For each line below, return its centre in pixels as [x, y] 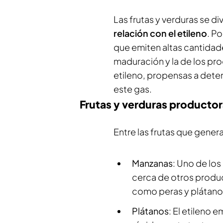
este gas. [133, 89]
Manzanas [152, 163]
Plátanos [150, 211]
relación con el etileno [160, 33]
